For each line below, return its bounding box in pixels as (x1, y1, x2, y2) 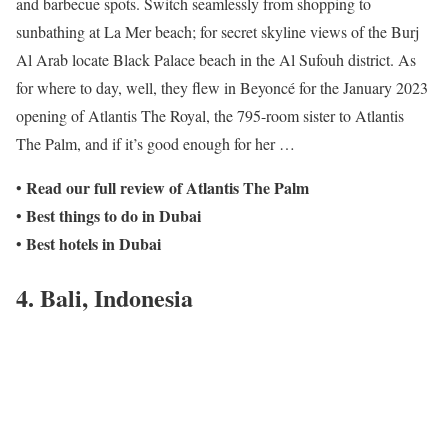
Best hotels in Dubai (26, 231, 161, 255)
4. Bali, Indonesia (16, 280, 193, 316)
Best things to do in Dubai (26, 203, 201, 227)
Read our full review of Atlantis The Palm (26, 175, 309, 199)
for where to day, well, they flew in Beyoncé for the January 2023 (16, 76, 428, 98)
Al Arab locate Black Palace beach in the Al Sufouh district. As (16, 48, 416, 70)
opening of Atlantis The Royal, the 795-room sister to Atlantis (16, 104, 404, 126)
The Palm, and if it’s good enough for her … (16, 132, 295, 154)
